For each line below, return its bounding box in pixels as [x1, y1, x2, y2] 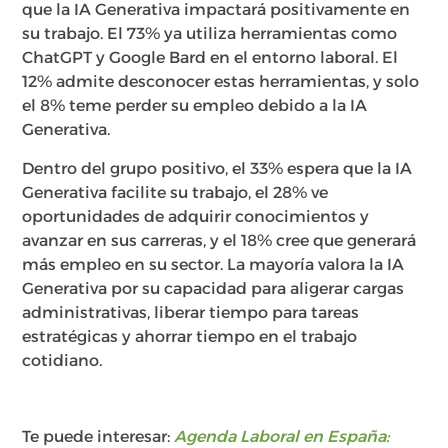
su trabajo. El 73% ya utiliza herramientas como [22, 24, 398, 44]
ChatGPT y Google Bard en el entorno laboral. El [22, 48, 399, 68]
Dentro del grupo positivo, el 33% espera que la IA [22, 158, 413, 178]
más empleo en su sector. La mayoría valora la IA [22, 254, 405, 274]
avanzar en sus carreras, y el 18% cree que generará [22, 230, 417, 250]
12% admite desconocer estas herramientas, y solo [22, 72, 420, 92]
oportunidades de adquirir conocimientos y [22, 206, 370, 226]
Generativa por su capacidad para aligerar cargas [22, 278, 405, 298]
